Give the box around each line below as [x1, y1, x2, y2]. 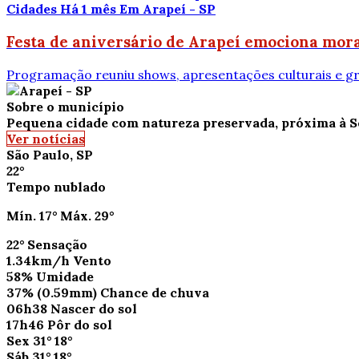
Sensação [27, 236, 87, 252]
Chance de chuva [100, 284, 209, 301]
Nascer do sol [50, 300, 137, 317]
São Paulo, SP [6, 146, 93, 163]
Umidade [36, 268, 94, 284]
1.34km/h [6, 252, 70, 268]
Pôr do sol [47, 316, 112, 333]
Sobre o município [6, 98, 124, 115]
